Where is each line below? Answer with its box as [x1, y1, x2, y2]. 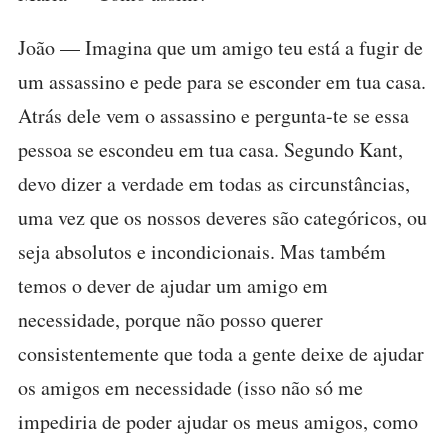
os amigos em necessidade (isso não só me [18, 374, 363, 401]
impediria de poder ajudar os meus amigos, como [18, 408, 418, 435]
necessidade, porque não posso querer [18, 306, 323, 333]
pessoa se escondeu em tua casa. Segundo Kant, [18, 136, 403, 163]
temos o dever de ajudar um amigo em [18, 272, 328, 299]
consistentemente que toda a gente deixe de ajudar [18, 340, 424, 367]
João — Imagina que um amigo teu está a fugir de [18, 34, 423, 61]
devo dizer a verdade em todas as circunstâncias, [18, 170, 410, 197]
